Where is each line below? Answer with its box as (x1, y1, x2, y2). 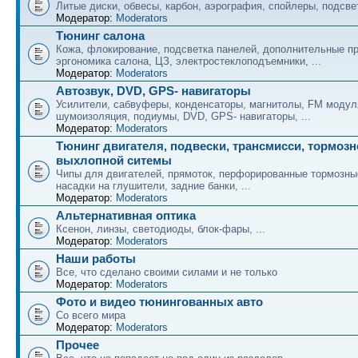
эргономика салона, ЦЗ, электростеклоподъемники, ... (56, 55, 321, 67)
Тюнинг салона (56, 29, 145, 42)
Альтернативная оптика (56, 209, 196, 222)
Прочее (56, 338, 99, 352)
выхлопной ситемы (56, 153, 172, 167)
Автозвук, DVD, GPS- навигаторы (56, 84, 251, 97)
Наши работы (56, 252, 136, 265)
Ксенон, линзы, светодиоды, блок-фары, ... (56, 223, 265, 235)
